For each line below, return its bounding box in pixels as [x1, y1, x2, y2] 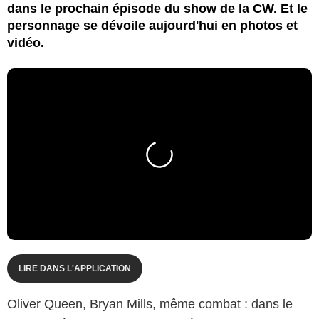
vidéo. [7, 35, 44, 50]
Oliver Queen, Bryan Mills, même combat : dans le [7, 296, 293, 311]
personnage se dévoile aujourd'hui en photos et [7, 18, 298, 33]
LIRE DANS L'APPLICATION [19, 263, 131, 273]
